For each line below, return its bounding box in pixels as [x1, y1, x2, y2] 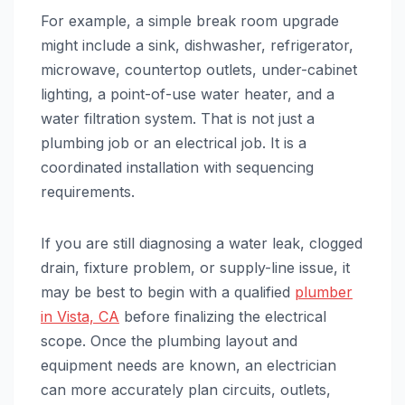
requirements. [41, 182, 135, 201]
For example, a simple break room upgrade [41, 11, 339, 30]
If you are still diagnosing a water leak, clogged [41, 233, 363, 252]
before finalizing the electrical [119, 306, 326, 325]
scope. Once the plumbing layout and [41, 331, 297, 350]
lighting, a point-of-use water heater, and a [41, 84, 334, 103]
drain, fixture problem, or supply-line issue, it [41, 258, 350, 277]
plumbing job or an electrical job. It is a [41, 133, 306, 152]
